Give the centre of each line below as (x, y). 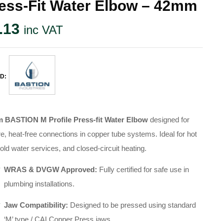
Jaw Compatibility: (36, 205)
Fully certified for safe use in (143, 169)
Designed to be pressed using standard (132, 205)
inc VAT (44, 30)
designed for (169, 120)
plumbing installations (38, 184)
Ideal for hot (178, 134)
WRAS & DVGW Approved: (51, 169)
